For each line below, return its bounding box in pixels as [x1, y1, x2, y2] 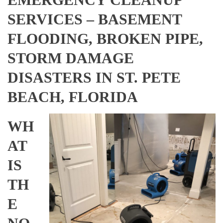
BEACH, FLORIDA [7, 88, 138, 105]
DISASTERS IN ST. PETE [7, 69, 181, 86]
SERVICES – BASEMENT [7, 10, 182, 27]
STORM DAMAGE [7, 49, 134, 66]
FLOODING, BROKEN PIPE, [7, 30, 203, 47]
